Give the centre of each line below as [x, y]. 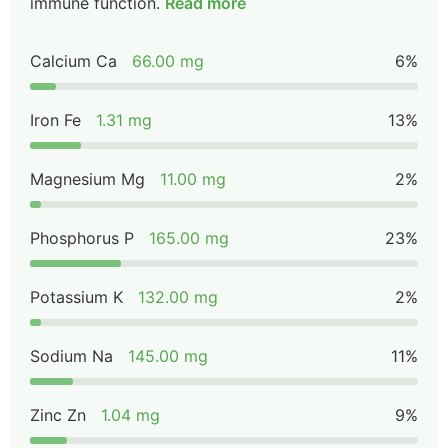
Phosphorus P [82, 238]
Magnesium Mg [87, 179]
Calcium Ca [73, 61]
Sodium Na [71, 356]
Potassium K [76, 297]
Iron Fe [55, 120]
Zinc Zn [58, 415]
